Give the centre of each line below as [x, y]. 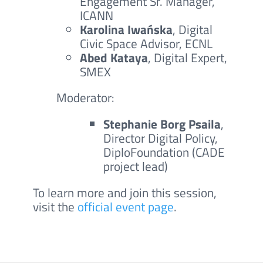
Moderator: [85, 98]
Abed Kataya [114, 57]
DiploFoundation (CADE [164, 152]
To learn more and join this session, [125, 192]
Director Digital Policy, [161, 138]
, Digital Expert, [188, 57]
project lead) [136, 166]
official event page [126, 206]
